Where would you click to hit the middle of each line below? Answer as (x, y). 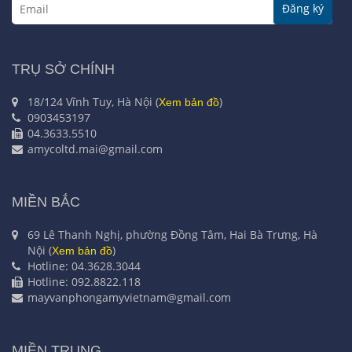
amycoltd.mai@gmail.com (95, 149)
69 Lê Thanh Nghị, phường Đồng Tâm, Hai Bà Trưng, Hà (172, 235)
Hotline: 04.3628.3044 (84, 266)
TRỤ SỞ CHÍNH (63, 70)
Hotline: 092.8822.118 (84, 282)
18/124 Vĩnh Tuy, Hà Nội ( (93, 102)
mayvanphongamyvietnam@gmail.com (129, 298)
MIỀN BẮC (46, 202)
